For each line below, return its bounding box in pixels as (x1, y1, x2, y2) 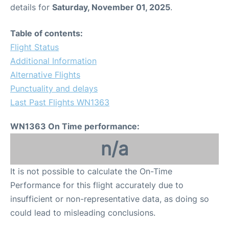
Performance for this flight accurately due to (10, 180, 184, 191)
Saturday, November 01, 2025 (52, 2, 170, 13)
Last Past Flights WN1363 (10, 97, 109, 108)
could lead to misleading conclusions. (10, 208, 155, 218)
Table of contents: (10, 28, 83, 39)
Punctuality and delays (10, 83, 98, 94)
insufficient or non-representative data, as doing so (10, 194, 209, 204)
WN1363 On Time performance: (10, 121, 140, 132)
